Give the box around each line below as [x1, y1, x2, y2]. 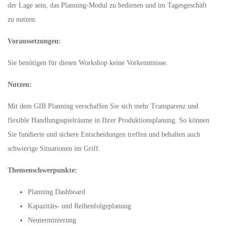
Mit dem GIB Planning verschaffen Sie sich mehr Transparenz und [8, 102, 198, 110]
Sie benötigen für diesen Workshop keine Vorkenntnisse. [8, 59, 168, 67]
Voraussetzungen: [8, 37, 61, 45]
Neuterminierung [28, 216, 76, 224]
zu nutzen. [8, 16, 37, 23]
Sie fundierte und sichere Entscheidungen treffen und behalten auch [8, 131, 200, 138]
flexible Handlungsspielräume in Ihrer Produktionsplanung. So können [8, 117, 209, 124]
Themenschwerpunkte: [8, 166, 77, 174]
